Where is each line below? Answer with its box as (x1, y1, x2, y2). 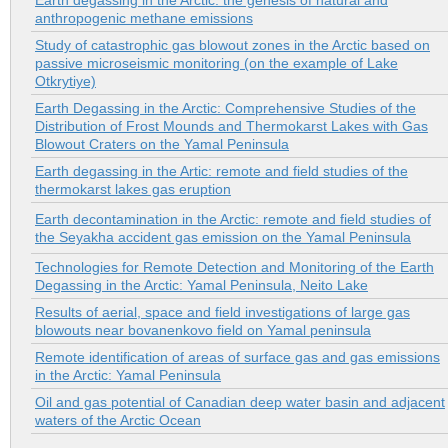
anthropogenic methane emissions (35, 10, 253, 27)
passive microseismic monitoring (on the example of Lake (35, 55, 398, 72)
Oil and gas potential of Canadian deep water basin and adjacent (35, 394, 445, 411)
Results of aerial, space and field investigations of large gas (35, 304, 410, 321)
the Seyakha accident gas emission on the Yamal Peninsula (35, 229, 411, 246)
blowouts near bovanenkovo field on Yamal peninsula (35, 322, 371, 339)
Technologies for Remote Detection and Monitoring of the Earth (35, 259, 434, 276)
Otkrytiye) (35, 73, 96, 90)
